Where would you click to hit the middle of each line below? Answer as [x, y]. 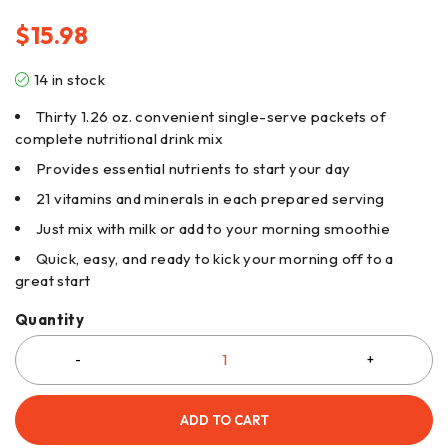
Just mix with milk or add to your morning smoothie [213, 228]
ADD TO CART [224, 419]
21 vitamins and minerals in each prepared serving [210, 198]
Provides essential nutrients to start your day [193, 168]
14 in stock [69, 79]
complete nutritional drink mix [119, 138]
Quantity [50, 319]
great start [53, 280]
